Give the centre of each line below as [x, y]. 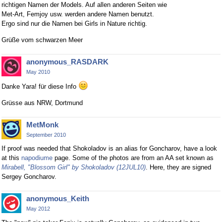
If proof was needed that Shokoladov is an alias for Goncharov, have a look [109, 149]
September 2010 [46, 135]
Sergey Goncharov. [29, 177]
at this [11, 158]
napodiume [37, 158]
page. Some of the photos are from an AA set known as [133, 158]
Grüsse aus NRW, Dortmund [42, 103]
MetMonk [42, 124]
